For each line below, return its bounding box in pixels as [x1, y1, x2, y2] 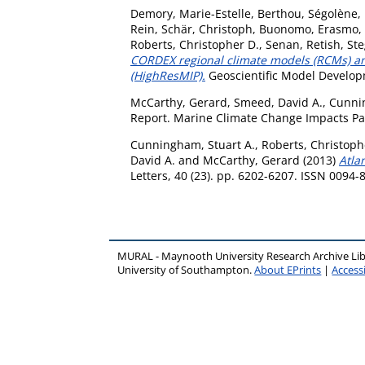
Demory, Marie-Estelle [130, 6, 251, 21]
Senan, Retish [266, 37, 341, 52]
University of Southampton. [117, 263, 255, 277]
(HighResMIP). [130, 68, 205, 83]
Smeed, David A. [234, 95, 323, 110]
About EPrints [254, 263, 322, 277]
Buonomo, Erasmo [259, 21, 358, 37]
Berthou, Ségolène [257, 6, 358, 21]
